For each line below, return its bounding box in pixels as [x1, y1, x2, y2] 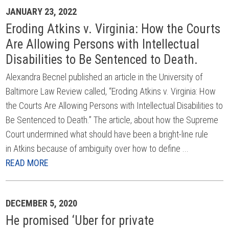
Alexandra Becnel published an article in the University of [6, 72, 203, 82]
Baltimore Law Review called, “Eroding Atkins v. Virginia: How [6, 86, 216, 97]
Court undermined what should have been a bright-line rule [6, 129, 209, 140]
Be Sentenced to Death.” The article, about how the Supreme [6, 114, 219, 125]
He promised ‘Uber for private [6, 213, 154, 228]
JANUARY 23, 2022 [6, 6, 77, 17]
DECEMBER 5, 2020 [6, 198, 78, 209]
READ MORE [6, 157, 49, 168]
